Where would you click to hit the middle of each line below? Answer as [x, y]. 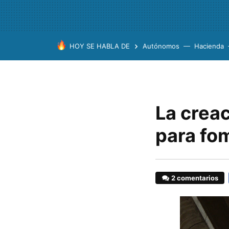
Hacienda [209, 46]
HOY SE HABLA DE [100, 46]
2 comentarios [195, 178]
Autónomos [161, 46]
